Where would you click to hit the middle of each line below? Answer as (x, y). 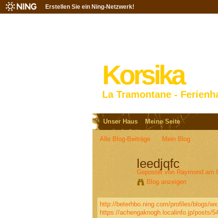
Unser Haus (120, 122)
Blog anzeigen (166, 182)
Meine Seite (162, 122)
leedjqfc (158, 163)
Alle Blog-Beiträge (125, 139)
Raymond (190, 172)
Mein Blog (176, 139)
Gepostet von (156, 172)
